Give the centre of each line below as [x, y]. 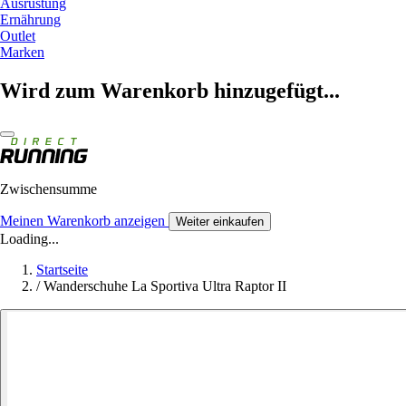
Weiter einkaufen [220, 221]
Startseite [62, 269]
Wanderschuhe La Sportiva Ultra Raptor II [165, 285]
